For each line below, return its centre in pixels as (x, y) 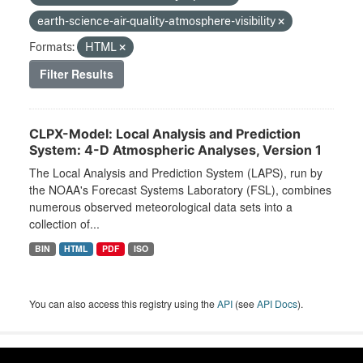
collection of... (64, 224)
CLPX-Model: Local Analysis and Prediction (165, 134)
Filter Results (77, 74)
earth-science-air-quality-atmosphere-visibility (158, 21)
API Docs (277, 304)
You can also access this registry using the (123, 304)
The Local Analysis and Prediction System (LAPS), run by (176, 173)
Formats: (52, 47)
